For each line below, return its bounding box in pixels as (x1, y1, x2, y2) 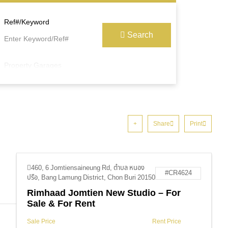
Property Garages (4, 60, 62, 71)
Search (127, 29, 153, 41)
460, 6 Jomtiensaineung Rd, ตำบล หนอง (31, 163, 145, 173)
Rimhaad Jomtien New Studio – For (27, 186, 181, 200)
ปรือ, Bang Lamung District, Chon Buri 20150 (27, 173, 155, 183)
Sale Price (27, 217, 55, 226)
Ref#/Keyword (4, 16, 50, 27)
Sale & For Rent (27, 197, 95, 211)
